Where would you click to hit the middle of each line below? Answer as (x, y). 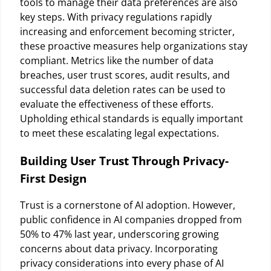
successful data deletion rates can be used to (123, 89)
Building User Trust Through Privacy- (124, 160)
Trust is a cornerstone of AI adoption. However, (128, 205)
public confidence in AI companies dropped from (131, 220)
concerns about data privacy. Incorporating (119, 249)
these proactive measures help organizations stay (134, 46)
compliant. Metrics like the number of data (117, 60)
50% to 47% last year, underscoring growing (119, 234)
